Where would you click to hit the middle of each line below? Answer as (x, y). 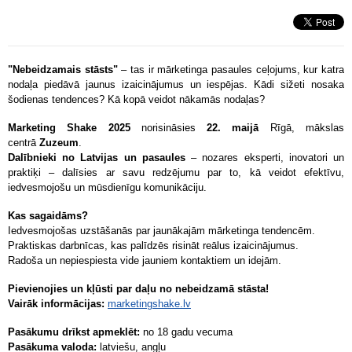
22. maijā (233, 128)
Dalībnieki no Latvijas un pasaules (97, 158)
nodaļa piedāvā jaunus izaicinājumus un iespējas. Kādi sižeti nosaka (176, 84)
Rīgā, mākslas (307, 128)
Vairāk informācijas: (56, 304)
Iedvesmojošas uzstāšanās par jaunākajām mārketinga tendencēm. (161, 231)
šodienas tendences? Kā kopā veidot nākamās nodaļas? (136, 99)
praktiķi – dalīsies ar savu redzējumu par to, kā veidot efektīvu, (176, 172)
